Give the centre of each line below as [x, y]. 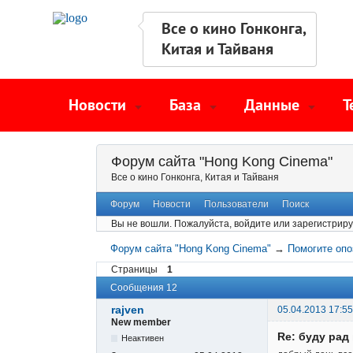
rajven [128, 310]
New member [141, 323]
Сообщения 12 [144, 288]
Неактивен [143, 338]
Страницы [134, 269]
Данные [272, 105]
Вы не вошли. [141, 224]
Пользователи [236, 204]
